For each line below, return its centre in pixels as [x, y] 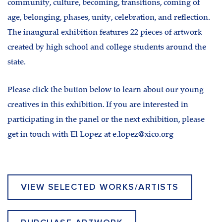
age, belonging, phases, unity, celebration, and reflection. [109, 18]
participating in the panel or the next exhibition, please [106, 120]
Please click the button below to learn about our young [106, 90]
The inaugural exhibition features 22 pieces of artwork [105, 33]
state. [17, 63]
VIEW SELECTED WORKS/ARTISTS [100, 188]
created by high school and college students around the [107, 48]
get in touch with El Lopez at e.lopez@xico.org [90, 135]
